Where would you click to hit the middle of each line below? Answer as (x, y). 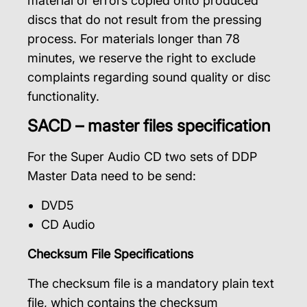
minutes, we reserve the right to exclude (142, 58)
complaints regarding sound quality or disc (149, 77)
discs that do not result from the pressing (145, 20)
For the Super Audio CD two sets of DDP (142, 157)
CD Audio (68, 224)
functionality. (63, 96)
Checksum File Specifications (110, 254)
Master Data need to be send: (112, 176)
